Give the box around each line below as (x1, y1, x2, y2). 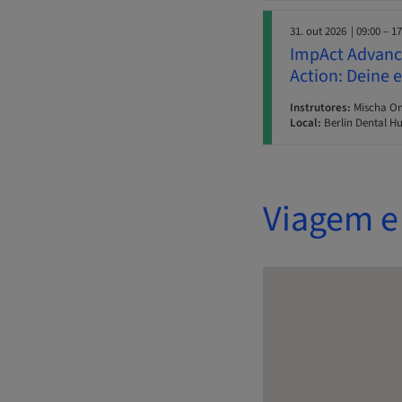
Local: (290, 115, 321, 132)
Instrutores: (290, 100, 351, 117)
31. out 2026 (290, 23, 346, 40)
